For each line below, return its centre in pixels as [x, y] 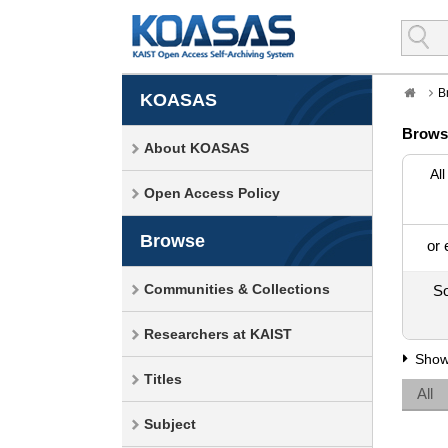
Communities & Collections [237, 289]
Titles [163, 379]
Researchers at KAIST [218, 334]
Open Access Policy [212, 193]
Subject [170, 424]
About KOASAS [196, 148]
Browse [172, 241]
